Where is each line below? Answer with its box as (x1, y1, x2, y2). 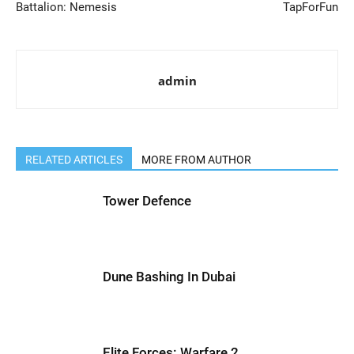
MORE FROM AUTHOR (141, 153, 251, 166)
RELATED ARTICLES (25, 153, 122, 166)
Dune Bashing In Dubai (103, 269, 235, 284)
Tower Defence (103, 193, 191, 209)
